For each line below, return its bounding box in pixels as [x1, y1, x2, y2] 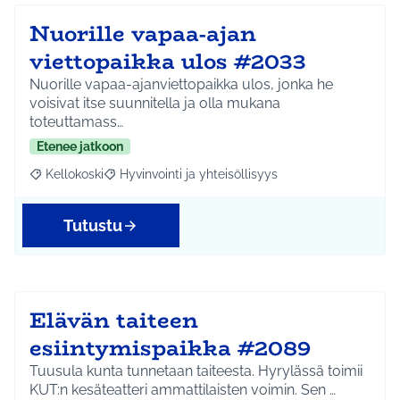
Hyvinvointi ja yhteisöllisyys [120, 167, 278, 182]
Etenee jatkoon [37, 139, 123, 154]
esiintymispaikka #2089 [29, 331, 311, 365]
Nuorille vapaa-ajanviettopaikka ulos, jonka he [29, 76, 333, 94]
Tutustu [63, 216, 122, 236]
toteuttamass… [29, 113, 123, 131]
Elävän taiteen [29, 304, 198, 337]
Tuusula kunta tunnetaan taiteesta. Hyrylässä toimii [29, 362, 258, 380]
